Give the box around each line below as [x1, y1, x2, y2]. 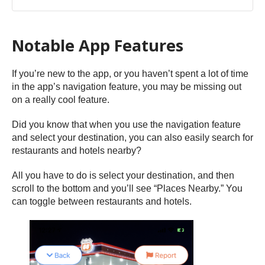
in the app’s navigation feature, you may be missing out [12, 82, 241, 92]
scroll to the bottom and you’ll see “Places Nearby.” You [12, 183, 243, 194]
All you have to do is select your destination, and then [12, 170, 234, 181]
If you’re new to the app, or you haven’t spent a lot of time [12, 69, 248, 79]
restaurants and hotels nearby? [12, 146, 141, 156]
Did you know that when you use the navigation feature [12, 119, 241, 130]
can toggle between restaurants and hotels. [12, 196, 192, 207]
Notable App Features [12, 34, 183, 57]
